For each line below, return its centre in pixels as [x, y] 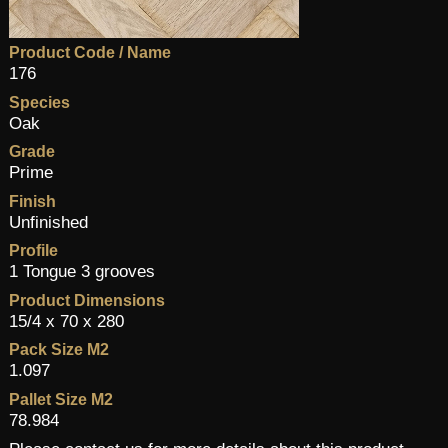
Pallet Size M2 [60, 399]
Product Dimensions [86, 300]
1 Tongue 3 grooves [81, 272]
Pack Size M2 [58, 350]
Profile [33, 251]
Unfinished [48, 222]
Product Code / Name [89, 53]
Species [39, 102]
